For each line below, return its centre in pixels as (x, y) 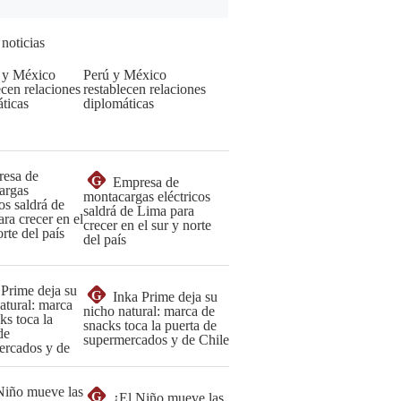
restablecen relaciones (145, 89)
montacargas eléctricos (147, 196)
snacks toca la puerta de (150, 325)
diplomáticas (119, 103)
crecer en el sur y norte (147, 225)
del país (105, 239)
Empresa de (146, 182)
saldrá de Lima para (139, 211)
